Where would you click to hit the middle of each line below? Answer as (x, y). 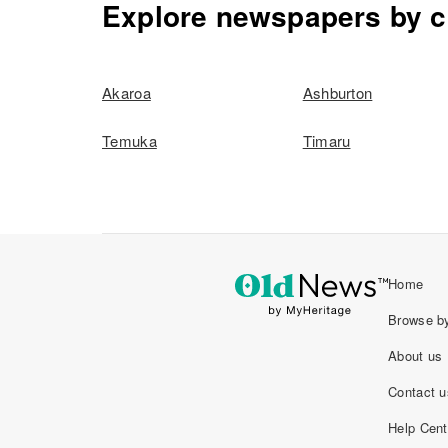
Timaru (326, 140)
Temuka (129, 140)
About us (415, 355)
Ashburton (337, 92)
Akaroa (126, 92)
